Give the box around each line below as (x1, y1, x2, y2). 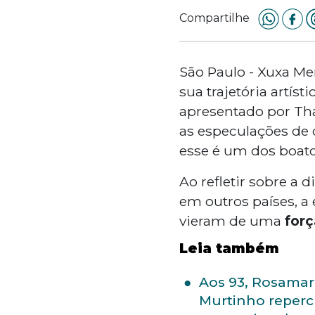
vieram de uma (179, 212, 285, 229)
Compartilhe (179, 11, 250, 25)
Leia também (179, 240, 279, 257)
